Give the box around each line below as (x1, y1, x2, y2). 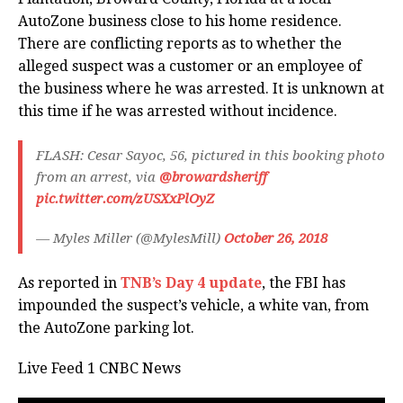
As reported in (18, 274, 121, 292)
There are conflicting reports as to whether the (18, 35, 342, 53)
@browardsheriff (159, 169, 267, 186)
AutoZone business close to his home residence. (18, 13, 342, 31)
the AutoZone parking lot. (18, 319, 194, 337)
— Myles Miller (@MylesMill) (36, 230, 224, 247)
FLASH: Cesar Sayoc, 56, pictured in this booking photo (36, 148, 385, 165)
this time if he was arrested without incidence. (18, 103, 337, 121)
